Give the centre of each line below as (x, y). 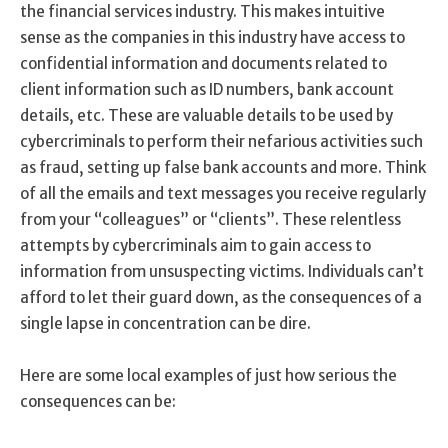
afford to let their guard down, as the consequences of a (221, 297)
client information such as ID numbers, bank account (207, 89)
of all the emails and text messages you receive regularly (223, 193)
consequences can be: (98, 401)
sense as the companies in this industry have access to (212, 37)
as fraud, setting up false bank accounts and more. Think (223, 167)
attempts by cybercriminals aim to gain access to (195, 245)
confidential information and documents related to (203, 63)
